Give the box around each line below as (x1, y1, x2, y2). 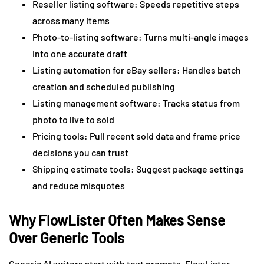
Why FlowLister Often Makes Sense (9, 211, 225, 229)
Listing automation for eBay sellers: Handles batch (32, 64, 241, 75)
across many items (32, 14, 110, 26)
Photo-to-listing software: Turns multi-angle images (32, 31, 249, 42)
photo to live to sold (32, 113, 114, 125)
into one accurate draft (32, 47, 127, 59)
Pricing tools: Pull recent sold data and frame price (32, 130, 240, 141)
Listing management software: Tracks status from (32, 97, 240, 108)
